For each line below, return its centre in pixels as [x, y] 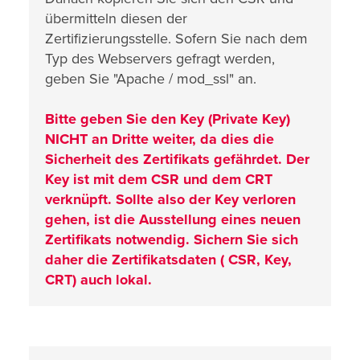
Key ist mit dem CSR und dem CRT [159, 179]
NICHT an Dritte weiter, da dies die [160, 139]
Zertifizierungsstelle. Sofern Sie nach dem [176, 38]
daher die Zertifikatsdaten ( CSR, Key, [168, 259]
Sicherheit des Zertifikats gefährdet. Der [177, 159]
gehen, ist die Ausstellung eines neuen [173, 219]
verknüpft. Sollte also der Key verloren [170, 199]
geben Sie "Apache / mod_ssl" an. [151, 78]
